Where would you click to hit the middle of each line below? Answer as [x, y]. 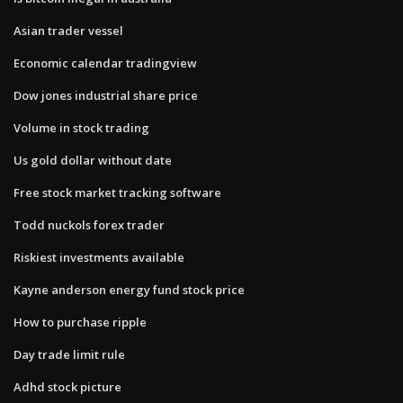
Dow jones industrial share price [106, 95]
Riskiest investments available [99, 257]
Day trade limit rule [69, 354]
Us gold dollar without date [93, 160]
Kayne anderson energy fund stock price [129, 289]
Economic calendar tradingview [105, 63]
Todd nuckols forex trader [89, 224]
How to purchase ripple [80, 322]
